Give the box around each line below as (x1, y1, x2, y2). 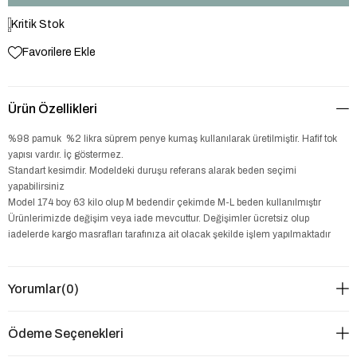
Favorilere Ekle (22, 46, 96, 58)
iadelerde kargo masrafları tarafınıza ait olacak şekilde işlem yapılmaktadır (8, 229, 333, 240)
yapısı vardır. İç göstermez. (8, 149, 126, 160)
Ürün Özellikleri (8, 102, 97, 116)
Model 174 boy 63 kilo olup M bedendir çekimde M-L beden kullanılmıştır (8, 197, 321, 208)
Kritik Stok (11, 18, 65, 30)
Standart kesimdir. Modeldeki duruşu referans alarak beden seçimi (8, 165, 296, 176)
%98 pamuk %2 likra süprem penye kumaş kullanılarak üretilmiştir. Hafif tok (8, 133, 337, 144)
